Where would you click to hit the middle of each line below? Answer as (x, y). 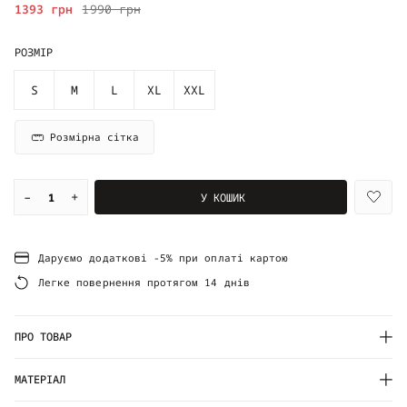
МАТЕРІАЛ (40, 380)
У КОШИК (223, 197)
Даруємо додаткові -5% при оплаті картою (164, 257)
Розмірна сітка (94, 137)
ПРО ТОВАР (44, 337)
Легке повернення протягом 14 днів (144, 282)
